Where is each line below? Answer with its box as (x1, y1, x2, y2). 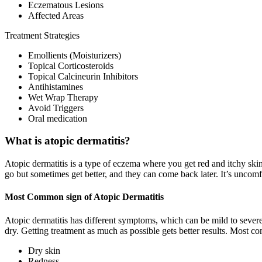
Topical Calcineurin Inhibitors (28, 71, 138, 81)
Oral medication (28, 113, 87, 123)
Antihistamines (28, 81, 83, 92)
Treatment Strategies (5, 30, 80, 40)
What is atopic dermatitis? (5, 135, 130, 147)
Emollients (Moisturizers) (28, 50, 121, 60)
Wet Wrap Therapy (28, 92, 98, 102)
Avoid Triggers (28, 102, 84, 113)
